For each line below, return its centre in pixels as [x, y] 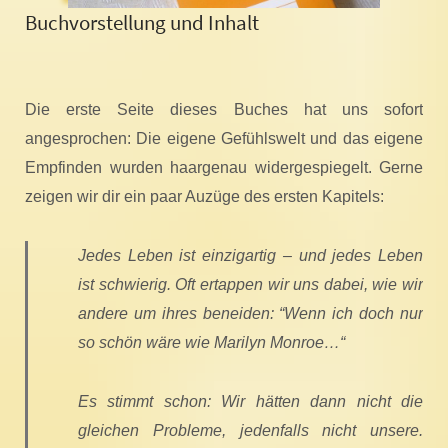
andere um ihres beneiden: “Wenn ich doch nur [250, 313]
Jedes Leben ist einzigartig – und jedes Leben [250, 255]
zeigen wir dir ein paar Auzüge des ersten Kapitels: [204, 196]
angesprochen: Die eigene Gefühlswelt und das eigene [224, 138]
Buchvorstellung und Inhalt [142, 22]
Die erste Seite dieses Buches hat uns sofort [224, 109]
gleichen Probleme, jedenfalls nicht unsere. [250, 430]
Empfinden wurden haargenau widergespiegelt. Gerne [224, 167]
